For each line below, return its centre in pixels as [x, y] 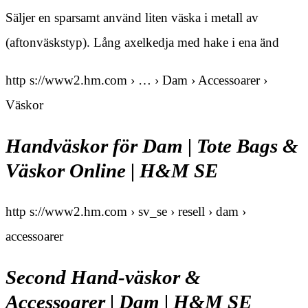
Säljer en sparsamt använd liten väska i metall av [132, 17]
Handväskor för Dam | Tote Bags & [152, 146]
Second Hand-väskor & [103, 277]
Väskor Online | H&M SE [112, 170]
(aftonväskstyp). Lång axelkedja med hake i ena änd [142, 42]
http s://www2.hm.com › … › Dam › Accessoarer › [136, 80]
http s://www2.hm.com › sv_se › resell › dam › [126, 212]
